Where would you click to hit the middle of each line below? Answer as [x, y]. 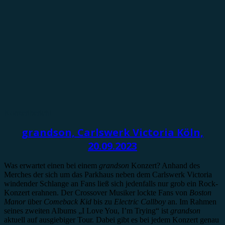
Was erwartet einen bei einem [51, 165]
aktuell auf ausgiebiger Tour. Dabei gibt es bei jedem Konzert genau [111, 219]
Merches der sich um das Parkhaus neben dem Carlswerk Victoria [108, 174]
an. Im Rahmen [191, 201]
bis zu [103, 201]
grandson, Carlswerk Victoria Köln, [113, 133]
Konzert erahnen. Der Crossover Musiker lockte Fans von [97, 192]
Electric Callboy [140, 201]
